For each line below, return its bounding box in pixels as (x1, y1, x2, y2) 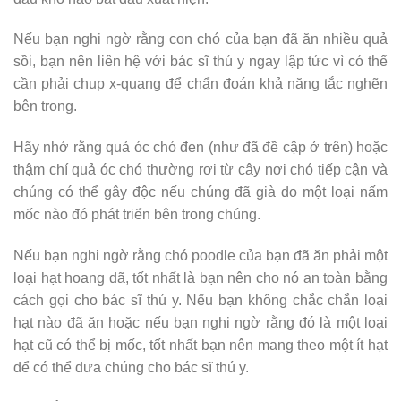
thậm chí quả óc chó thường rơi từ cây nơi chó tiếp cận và (13, 162, 388, 178)
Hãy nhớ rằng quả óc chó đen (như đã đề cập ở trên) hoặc (13, 140, 388, 156)
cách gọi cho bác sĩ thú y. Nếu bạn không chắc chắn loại (13, 293, 388, 309)
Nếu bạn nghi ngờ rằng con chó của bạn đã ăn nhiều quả (13, 31, 388, 47)
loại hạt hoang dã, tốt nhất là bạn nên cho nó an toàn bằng (13, 270, 388, 286)
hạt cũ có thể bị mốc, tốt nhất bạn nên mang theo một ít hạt (13, 337, 388, 354)
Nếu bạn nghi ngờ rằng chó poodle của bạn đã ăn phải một (13, 248, 388, 264)
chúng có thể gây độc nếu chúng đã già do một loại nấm (13, 184, 388, 200)
